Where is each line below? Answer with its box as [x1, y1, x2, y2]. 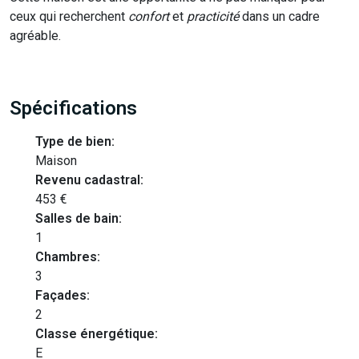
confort [128, 9, 169, 24]
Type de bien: [35, 134, 115, 149]
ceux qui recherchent [10, 9, 128, 24]
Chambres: [35, 249, 100, 264]
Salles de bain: [35, 211, 122, 226]
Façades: [35, 288, 90, 303]
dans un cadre [239, 9, 320, 24]
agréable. [10, 28, 61, 43]
